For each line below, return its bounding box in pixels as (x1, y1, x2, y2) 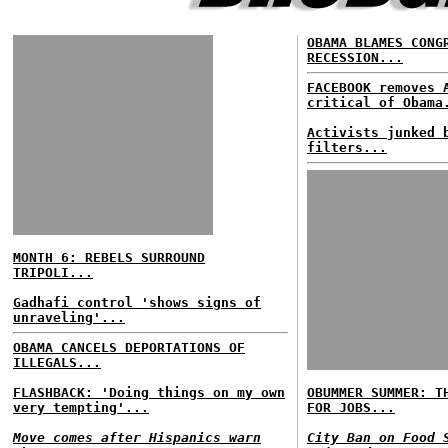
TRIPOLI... (13, 265, 93, 280)
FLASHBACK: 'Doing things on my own (13, 385, 285, 400)
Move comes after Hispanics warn (13, 430, 261, 445)
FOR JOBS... (307, 400, 395, 415)
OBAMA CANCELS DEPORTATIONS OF (13, 340, 245, 355)
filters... (307, 140, 387, 155)
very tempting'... (13, 400, 149, 415)
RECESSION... (307, 50, 403, 65)
